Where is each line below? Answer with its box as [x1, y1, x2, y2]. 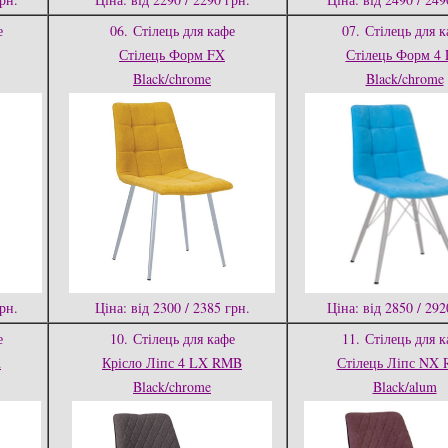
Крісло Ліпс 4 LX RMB [102, 353, 242, 372]
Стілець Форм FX [119, 45, 225, 64]
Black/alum [372, 377, 437, 396]
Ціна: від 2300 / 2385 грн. [94, 298, 250, 317]
